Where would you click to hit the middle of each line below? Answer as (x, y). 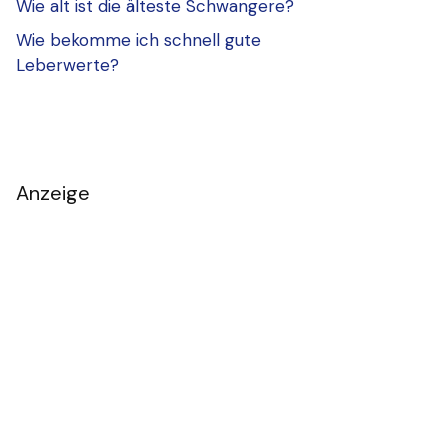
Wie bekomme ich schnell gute (138, 39)
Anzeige (53, 192)
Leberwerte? (67, 64)
